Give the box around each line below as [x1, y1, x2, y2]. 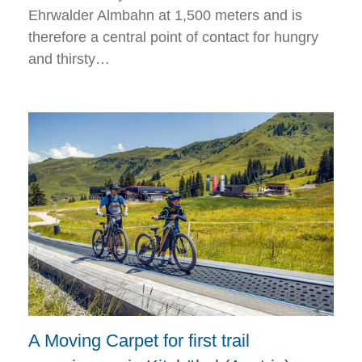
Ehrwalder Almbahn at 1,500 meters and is [28, 7, 302, 24]
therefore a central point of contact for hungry [28, 29, 318, 46]
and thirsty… [28, 51, 110, 68]
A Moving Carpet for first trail [28, 330, 250, 351]
